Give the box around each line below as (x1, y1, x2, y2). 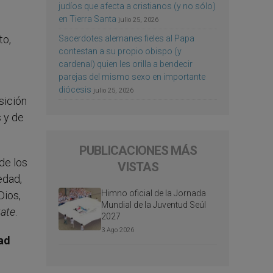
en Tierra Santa (58, 13, 116, 24)
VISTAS (117, 159, 158, 174)
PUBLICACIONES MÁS (79, 143, 197, 158)
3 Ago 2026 (101, 225, 134, 234)
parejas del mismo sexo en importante (58, 71, 205, 82)
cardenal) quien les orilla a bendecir (58, 58, 193, 69)
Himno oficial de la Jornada (101, 188, 206, 198)
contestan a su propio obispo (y (58, 46, 182, 56)
